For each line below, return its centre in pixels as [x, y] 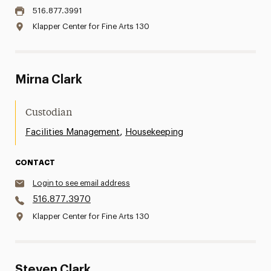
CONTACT [35, 163]
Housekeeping [154, 132]
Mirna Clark [48, 80]
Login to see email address [81, 183]
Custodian [48, 113]
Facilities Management [72, 132]
